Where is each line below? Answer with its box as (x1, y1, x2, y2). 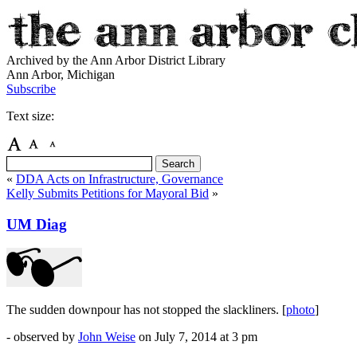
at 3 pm (220, 330, 257, 344)
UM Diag (6, 215, 67, 233)
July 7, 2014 (155, 330, 220, 344)
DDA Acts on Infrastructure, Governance (16, 172, 223, 186)
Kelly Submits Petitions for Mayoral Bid (6, 186, 209, 200)
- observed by (6, 330, 78, 344)
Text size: (6, 109, 54, 123)
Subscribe (6, 82, 56, 96)
